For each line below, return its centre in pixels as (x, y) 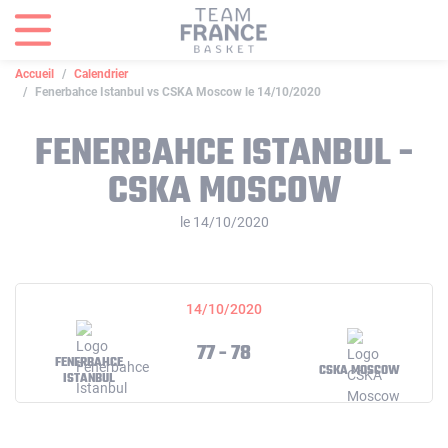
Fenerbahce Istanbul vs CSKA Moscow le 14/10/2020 (178, 92)
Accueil (34, 74)
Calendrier (101, 74)
